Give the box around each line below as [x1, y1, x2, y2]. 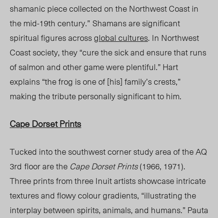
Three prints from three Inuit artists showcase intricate [10, 174, 206, 187]
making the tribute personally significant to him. [10, 90, 183, 103]
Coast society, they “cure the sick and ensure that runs [10, 46, 206, 59]
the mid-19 [10, 17, 48, 30]
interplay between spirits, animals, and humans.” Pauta [10, 203, 208, 217]
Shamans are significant [92, 17, 180, 30]
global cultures [94, 31, 148, 44]
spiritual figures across [10, 31, 94, 44]
